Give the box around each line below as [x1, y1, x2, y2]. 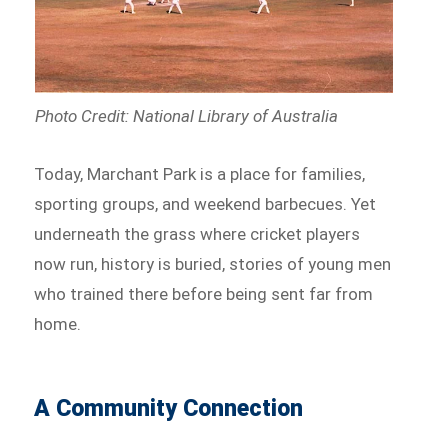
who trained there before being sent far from [34, 284, 374, 305]
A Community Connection [34, 395, 304, 423]
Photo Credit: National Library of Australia [34, 105, 338, 126]
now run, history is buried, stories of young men [34, 254, 392, 275]
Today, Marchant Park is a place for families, [34, 164, 366, 185]
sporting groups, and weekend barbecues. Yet [34, 194, 377, 215]
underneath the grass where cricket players [34, 224, 361, 245]
